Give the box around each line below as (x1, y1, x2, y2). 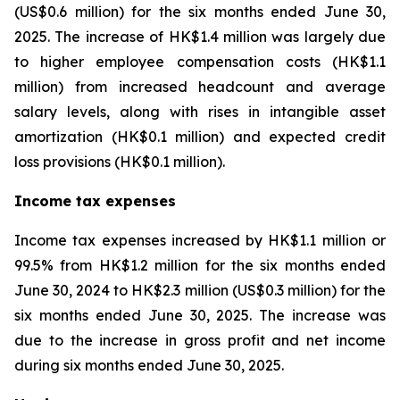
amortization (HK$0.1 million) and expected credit (14, 128, 386, 146)
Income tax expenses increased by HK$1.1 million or (14, 231, 386, 249)
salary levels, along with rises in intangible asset (14, 103, 386, 121)
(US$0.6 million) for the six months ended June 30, (14, 3, 386, 21)
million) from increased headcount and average (14, 78, 386, 96)
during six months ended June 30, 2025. (14, 356, 284, 374)
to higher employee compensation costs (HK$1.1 (14, 53, 386, 71)
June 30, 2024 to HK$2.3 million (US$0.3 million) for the (14, 281, 386, 299)
